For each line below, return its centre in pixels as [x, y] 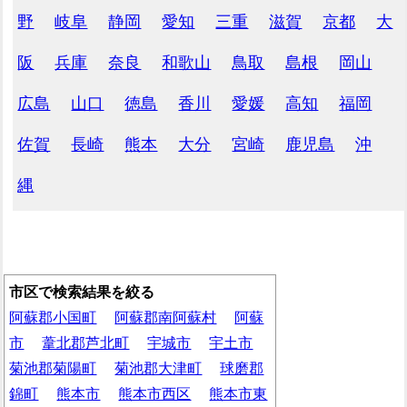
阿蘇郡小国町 [53, 318]
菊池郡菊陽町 [53, 369]
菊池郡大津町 [159, 369]
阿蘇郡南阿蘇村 [166, 318]
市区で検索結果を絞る [82, 293]
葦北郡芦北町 [86, 343]
